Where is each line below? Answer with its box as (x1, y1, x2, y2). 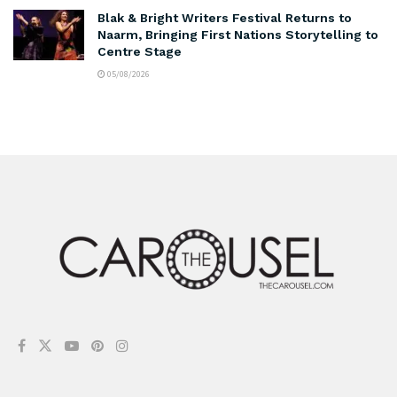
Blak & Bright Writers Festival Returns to (97, 10, 352, 25)
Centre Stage (97, 43, 182, 58)
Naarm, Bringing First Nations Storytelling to (97, 27, 378, 42)
